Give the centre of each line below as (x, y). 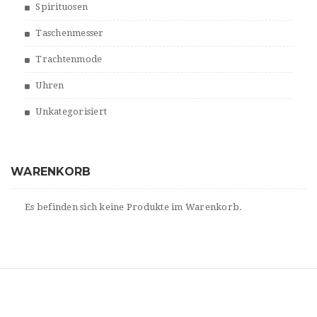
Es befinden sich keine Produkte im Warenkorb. (134, 207)
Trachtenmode (69, 59)
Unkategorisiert (71, 112)
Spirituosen (62, 7)
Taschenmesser (70, 33)
